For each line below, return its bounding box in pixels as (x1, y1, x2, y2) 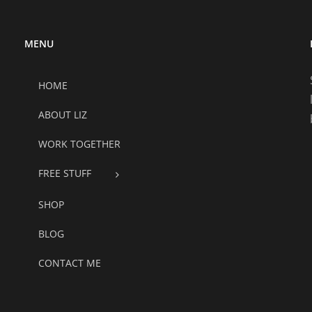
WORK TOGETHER (38, 137, 120, 151)
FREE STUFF (38, 166, 91, 180)
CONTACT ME (38, 256, 101, 270)
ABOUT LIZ (38, 108, 87, 122)
